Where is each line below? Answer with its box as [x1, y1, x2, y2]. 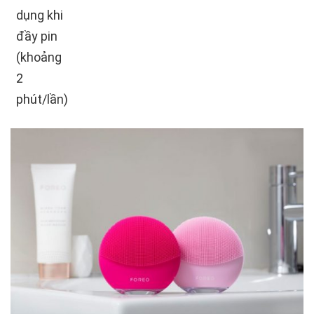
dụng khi [16, 8, 63, 23]
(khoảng [16, 50, 62, 65]
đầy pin [16, 29, 57, 44]
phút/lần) [16, 92, 68, 107]
